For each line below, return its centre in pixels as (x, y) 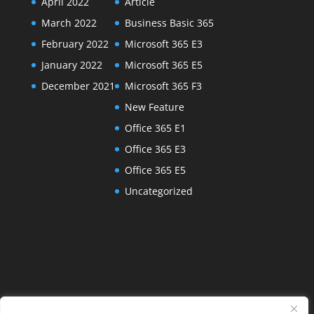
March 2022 (69, 22)
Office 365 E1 (155, 128)
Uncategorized (158, 191)
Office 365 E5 (155, 170)
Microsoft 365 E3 (163, 43)
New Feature (154, 107)
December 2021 (78, 86)
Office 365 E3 (155, 149)
